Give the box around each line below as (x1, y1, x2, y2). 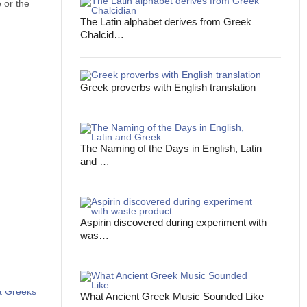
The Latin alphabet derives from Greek (80, 16, 252, 27)
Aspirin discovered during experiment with (80, 217, 267, 228)
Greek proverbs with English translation (80, 82, 256, 93)
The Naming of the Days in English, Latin (80, 143, 262, 154)
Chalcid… (80, 29, 125, 40)
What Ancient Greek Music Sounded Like (80, 291, 265, 302)
